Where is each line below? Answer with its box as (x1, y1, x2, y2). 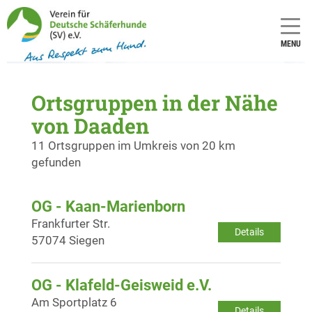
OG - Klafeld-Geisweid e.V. (31, 276, 212, 294)
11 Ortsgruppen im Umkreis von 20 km (31, 138, 235, 153)
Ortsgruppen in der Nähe (31, 88, 278, 116)
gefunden (31, 155, 81, 169)
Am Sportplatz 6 (31, 295, 117, 309)
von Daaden (31, 111, 149, 139)
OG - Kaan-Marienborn (31, 197, 185, 215)
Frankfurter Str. (31, 216, 110, 231)
